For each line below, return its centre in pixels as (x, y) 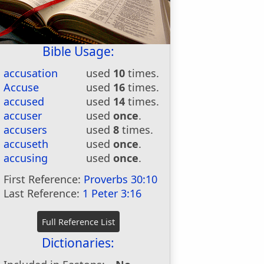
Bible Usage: (78, 51)
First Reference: (44, 179)
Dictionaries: (78, 243)
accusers (26, 130)
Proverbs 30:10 (121, 179)
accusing (26, 158)
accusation (31, 73)
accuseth (26, 144)
